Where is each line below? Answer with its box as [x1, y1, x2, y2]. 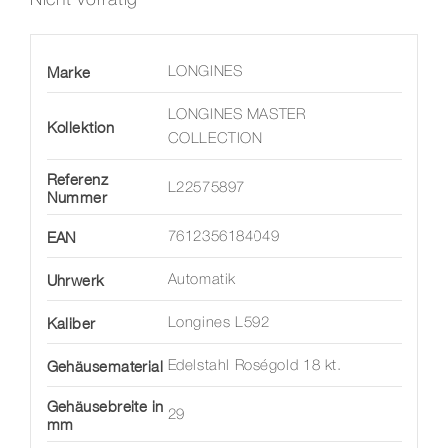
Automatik [167, 273, 236, 288]
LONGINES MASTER [167, 108, 306, 123]
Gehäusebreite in [46, 397, 164, 416]
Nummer [46, 188, 108, 207]
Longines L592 [167, 316, 270, 331]
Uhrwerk [46, 271, 105, 290]
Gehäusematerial [46, 357, 164, 376]
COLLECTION [167, 132, 263, 147]
